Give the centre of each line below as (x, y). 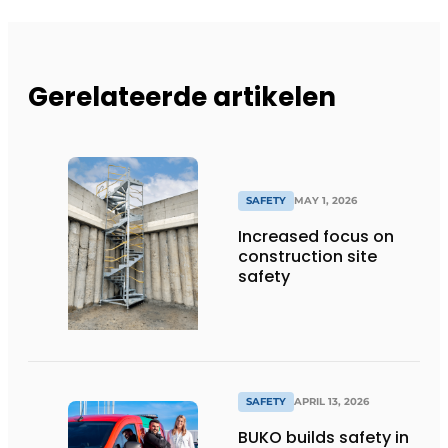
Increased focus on (316, 237)
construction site (307, 257)
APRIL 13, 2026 (331, 402)
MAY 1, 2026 (325, 201)
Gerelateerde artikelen (182, 96)
